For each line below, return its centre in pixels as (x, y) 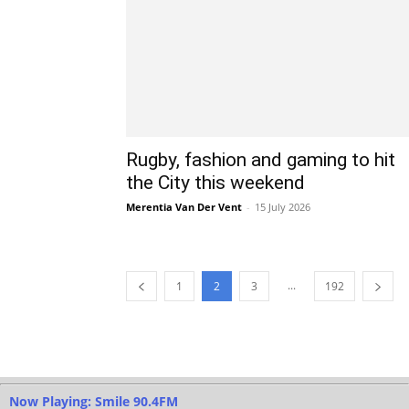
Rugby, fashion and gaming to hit (261, 160)
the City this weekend (215, 183)
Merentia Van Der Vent (184, 207)
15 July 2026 (283, 207)
